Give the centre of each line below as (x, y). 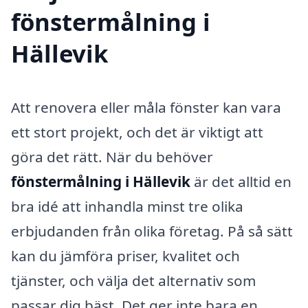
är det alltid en (241, 181)
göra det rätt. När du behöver (112, 156)
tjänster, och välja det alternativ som (133, 280)
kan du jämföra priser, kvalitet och (125, 255)
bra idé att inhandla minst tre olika (127, 206)
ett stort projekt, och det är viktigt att (137, 132)
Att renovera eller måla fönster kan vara (146, 107)
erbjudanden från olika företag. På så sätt (152, 231)
